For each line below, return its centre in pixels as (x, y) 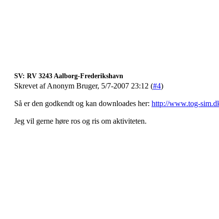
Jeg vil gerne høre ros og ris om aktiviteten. (80, 121)
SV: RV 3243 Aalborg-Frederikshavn (69, 76)
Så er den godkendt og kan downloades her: (83, 103)
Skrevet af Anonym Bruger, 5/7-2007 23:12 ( (84, 86)
